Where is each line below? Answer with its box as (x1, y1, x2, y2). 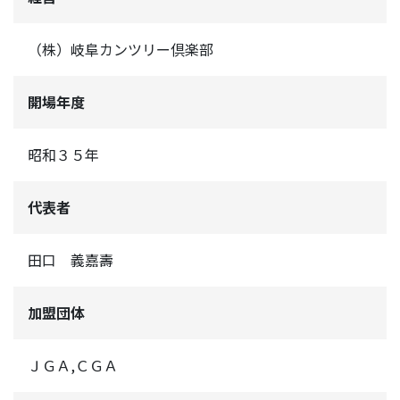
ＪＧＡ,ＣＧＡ (28, 354, 118, 377)
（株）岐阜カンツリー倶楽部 (28, 38, 213, 61)
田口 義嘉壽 (28, 249, 113, 271)
